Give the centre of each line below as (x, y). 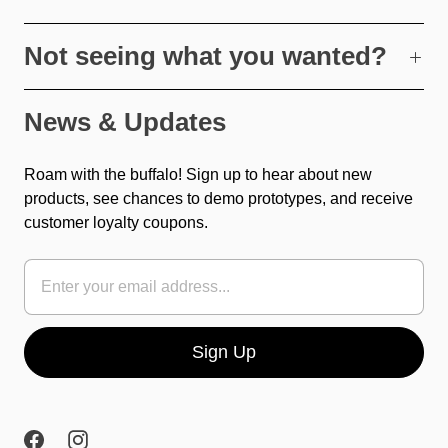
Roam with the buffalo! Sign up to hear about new (198, 174)
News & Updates (125, 122)
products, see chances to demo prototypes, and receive (218, 198)
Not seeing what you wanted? (205, 56)
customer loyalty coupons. (116, 222)
